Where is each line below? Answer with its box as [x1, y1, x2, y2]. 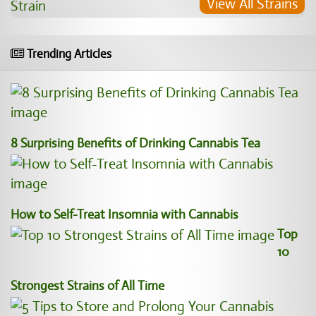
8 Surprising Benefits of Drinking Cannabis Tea [11, 135, 260, 151]
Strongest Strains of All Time [11, 278, 164, 293]
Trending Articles [24, 47, 111, 61]
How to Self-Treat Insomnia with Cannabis [11, 207, 238, 222]
